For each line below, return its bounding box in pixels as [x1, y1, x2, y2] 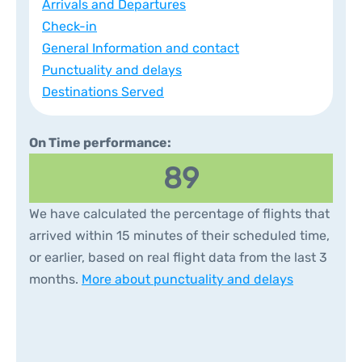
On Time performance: [29, 135, 171, 150]
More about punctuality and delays [82, 271, 293, 287]
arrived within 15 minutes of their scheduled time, [29, 228, 330, 243]
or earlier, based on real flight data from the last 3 [29, 250, 327, 265]
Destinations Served [42, 84, 164, 99]
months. [29, 271, 82, 287]
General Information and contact [42, 40, 239, 56]
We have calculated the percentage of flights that [29, 206, 330, 221]
